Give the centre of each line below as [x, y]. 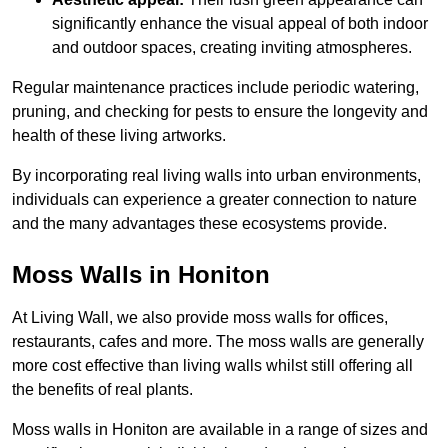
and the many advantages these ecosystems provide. [199, 223]
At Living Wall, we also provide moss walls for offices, [200, 317]
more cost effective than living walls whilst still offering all [212, 365]
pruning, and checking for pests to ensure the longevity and [220, 111]
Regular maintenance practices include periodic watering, [215, 87]
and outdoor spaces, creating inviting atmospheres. [232, 47]
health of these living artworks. [119, 135]
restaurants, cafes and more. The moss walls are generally [218, 341]
